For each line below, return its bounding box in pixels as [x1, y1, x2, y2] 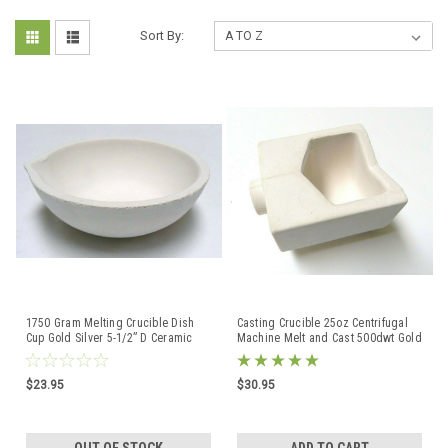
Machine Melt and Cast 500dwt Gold [236, 330, 422, 345]
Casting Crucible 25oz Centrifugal [236, 315, 408, 330]
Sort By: [140, 27, 185, 43]
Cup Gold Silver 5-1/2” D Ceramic [25, 330, 193, 345]
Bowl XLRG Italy [25, 345, 106, 360]
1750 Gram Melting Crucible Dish [25, 315, 195, 330]
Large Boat [236, 345, 293, 360]
